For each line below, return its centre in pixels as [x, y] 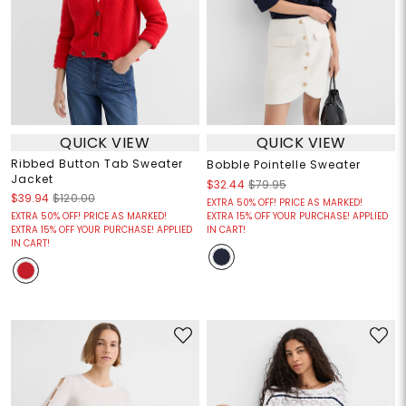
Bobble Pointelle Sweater [284, 165]
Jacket [32, 179]
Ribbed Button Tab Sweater [97, 164]
